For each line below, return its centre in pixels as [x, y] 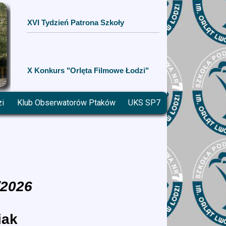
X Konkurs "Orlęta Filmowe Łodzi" [88, 70]
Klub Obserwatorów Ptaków [66, 103]
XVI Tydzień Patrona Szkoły [75, 22]
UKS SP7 [145, 103]
